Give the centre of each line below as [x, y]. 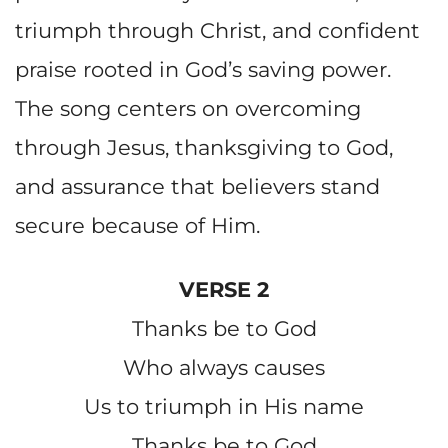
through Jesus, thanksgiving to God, [204, 147]
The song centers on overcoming [188, 108]
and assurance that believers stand [197, 186]
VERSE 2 [224, 290]
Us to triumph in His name [224, 407]
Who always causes [224, 368]
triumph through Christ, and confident [217, 30]
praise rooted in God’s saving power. [203, 69]
